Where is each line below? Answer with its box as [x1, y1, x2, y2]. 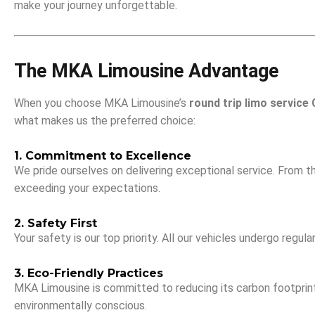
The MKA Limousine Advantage [14, 60, 278, 82]
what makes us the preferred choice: [14, 114, 195, 127]
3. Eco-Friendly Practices [14, 266, 163, 280]
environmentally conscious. [14, 299, 147, 312]
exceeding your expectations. [14, 181, 160, 195]
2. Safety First [14, 217, 97, 230]
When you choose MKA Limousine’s [14, 96, 189, 110]
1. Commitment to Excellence [14, 149, 191, 162]
